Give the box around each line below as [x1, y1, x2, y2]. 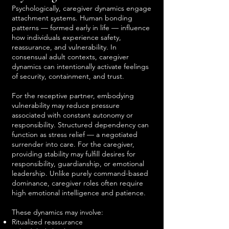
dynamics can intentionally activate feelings [12, 62, 149, 71]
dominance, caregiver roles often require [12, 178, 143, 188]
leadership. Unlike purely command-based [12, 169, 148, 178]
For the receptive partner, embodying [12, 91, 134, 100]
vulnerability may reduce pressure [12, 101, 120, 110]
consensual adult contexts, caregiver [12, 52, 129, 61]
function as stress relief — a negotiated [12, 130, 138, 139]
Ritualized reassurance [12, 217, 83, 226]
